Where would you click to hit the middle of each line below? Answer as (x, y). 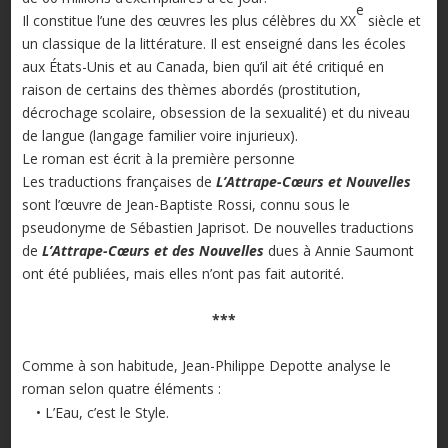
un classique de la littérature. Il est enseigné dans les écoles (213, 44)
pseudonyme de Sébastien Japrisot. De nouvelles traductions (217, 228)
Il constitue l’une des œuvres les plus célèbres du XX (188, 21)
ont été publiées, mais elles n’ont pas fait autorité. (182, 274)
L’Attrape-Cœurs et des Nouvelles (152, 251)
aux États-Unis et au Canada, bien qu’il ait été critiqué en (202, 67)
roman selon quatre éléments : (121, 389)
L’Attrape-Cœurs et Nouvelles (313, 182)
